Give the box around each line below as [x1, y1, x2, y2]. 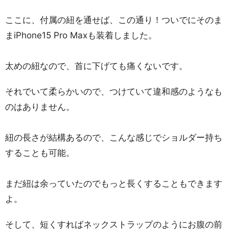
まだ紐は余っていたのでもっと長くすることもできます [5, 178, 222, 189]
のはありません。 [5, 102, 75, 112]
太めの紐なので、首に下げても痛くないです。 [5, 61, 188, 71]
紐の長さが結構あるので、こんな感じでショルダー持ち [5, 132, 222, 143]
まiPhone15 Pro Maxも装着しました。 [5, 30, 157, 40]
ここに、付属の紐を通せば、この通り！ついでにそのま [5, 15, 222, 25]
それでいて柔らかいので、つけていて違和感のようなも [5, 86, 222, 97]
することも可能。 [5, 148, 75, 158]
